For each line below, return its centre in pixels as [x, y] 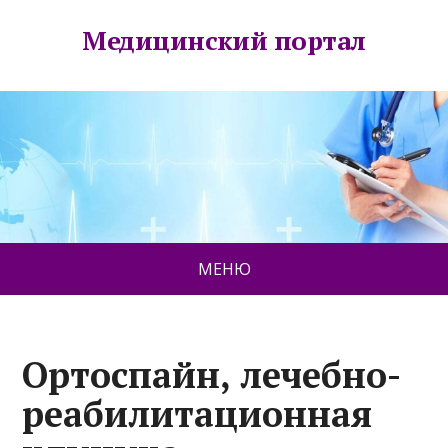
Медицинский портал [224, 40]
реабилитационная [197, 414]
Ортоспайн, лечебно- [212, 375]
